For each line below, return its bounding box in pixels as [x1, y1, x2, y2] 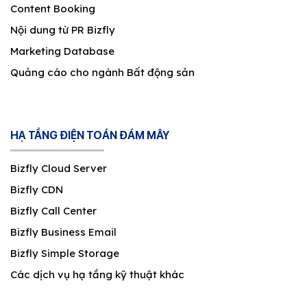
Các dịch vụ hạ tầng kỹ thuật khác [10, 267, 184, 281]
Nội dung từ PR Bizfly [10, 23, 115, 36]
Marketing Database [10, 44, 114, 58]
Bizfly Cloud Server [10, 161, 107, 175]
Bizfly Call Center [10, 204, 97, 217]
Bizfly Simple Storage [10, 246, 119, 260]
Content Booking [10, 1, 95, 15]
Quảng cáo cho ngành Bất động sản [10, 65, 195, 79]
